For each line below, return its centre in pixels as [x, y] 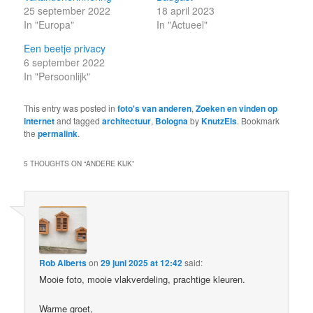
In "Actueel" [182, 24]
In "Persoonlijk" [57, 76]
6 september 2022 [65, 62]
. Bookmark [259, 120]
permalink [58, 133]
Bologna [172, 121]
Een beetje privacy [65, 48]
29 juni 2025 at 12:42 [142, 263]
